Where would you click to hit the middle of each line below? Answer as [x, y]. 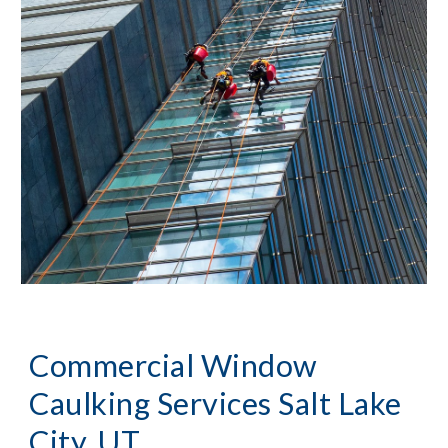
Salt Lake [340, 404]
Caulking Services [150, 404]
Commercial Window [173, 366]
